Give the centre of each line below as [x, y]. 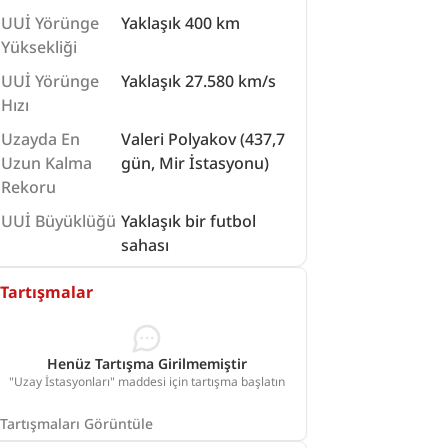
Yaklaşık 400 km [181, 23]
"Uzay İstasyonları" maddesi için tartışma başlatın [147, 381]
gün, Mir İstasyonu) [195, 163]
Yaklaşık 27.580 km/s [199, 81]
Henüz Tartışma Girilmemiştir [147, 363]
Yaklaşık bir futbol [189, 221]
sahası [145, 245]
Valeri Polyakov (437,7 [203, 139]
